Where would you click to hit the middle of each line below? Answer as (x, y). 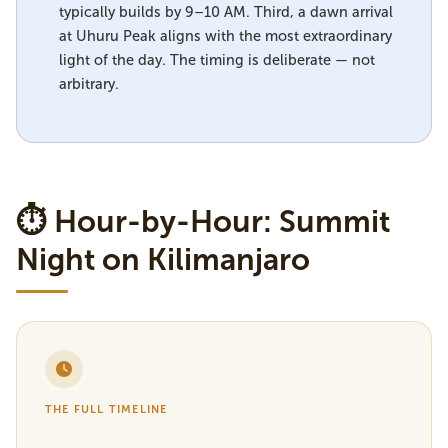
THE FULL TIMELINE (106, 409)
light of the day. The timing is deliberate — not (217, 60)
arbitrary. (89, 84)
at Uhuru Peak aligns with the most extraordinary (225, 36)
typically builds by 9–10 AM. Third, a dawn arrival (226, 12)
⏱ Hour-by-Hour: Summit (203, 221)
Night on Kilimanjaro (163, 259)
